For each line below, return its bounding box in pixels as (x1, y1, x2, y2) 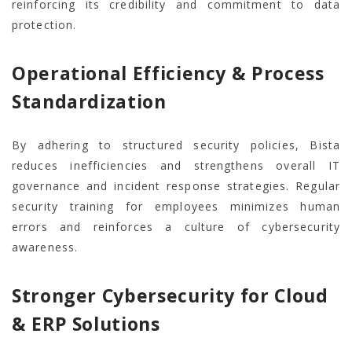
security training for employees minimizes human (12, 199, 340, 214)
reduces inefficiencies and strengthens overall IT (12, 158, 340, 174)
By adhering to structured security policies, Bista (12, 137, 340, 153)
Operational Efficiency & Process (12, 60, 324, 86)
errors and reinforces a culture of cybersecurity (12, 219, 340, 235)
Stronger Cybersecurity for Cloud (12, 283, 328, 309)
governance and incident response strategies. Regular (12, 178, 340, 194)
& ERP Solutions (12, 311, 160, 337)
